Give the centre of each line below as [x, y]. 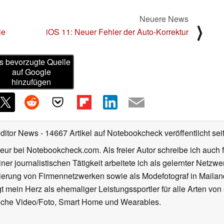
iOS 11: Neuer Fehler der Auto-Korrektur [117, 31]
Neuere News [164, 18]
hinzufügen [31, 82]
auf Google [31, 72]
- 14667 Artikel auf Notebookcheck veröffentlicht [125, 133]
